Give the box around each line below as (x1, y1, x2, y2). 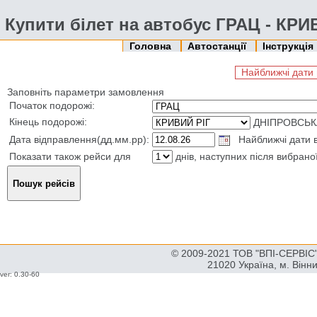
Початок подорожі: (9, 100, 95, 111)
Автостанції (188, 40, 250, 52)
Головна (129, 40, 174, 52)
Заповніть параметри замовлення (7, 86, 164, 98)
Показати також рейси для (9, 151, 131, 162)
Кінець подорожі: (9, 116, 87, 127)
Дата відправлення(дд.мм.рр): (9, 134, 149, 145)
